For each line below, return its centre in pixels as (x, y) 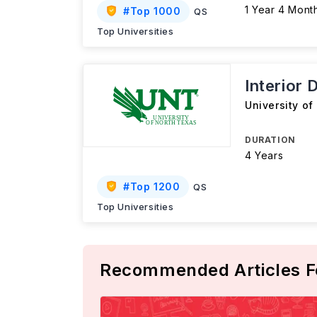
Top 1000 (155, 11)
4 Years (264, 155)
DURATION (270, 140)
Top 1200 (155, 186)
